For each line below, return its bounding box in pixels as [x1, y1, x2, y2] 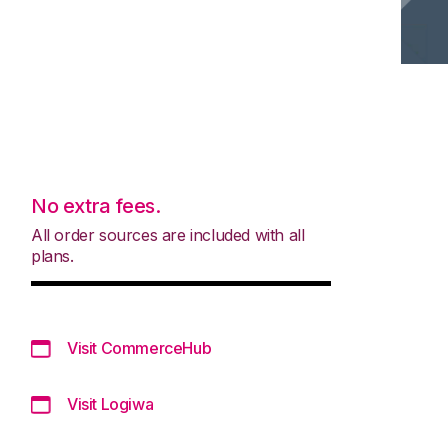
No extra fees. [31, 193, 161, 218]
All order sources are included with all [31, 224, 305, 245]
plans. [31, 245, 74, 266]
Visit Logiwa [67, 393, 154, 414]
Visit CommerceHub [67, 337, 212, 358]
